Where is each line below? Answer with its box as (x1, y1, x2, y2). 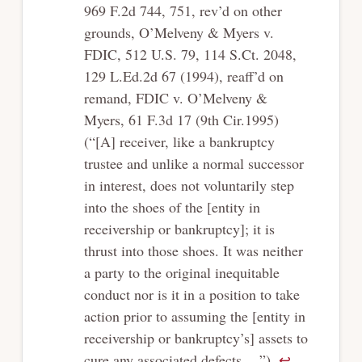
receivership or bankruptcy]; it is (83, 218, 275, 238)
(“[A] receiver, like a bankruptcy (83, 131, 275, 151)
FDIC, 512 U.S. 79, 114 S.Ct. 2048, (83, 44, 297, 64)
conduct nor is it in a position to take (83, 284, 300, 304)
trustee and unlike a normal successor (83, 153, 304, 173)
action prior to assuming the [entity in (83, 305, 305, 326)
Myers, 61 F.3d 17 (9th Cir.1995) (83, 109, 279, 129)
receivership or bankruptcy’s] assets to (83, 327, 308, 347)
